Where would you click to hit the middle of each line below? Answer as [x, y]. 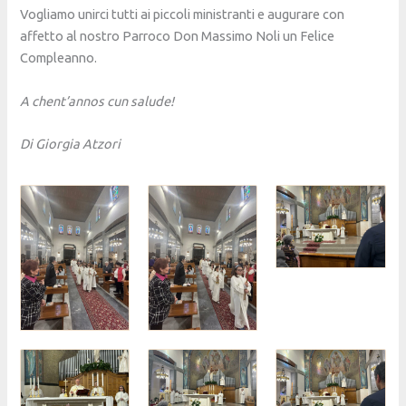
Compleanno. [59, 58]
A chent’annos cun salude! [97, 101]
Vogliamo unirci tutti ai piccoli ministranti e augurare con [183, 14]
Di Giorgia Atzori [71, 144]
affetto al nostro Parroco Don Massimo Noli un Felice [178, 36]
